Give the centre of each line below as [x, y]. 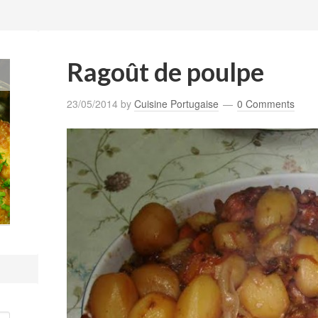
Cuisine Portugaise [176, 104]
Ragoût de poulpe [165, 72]
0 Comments [266, 104]
